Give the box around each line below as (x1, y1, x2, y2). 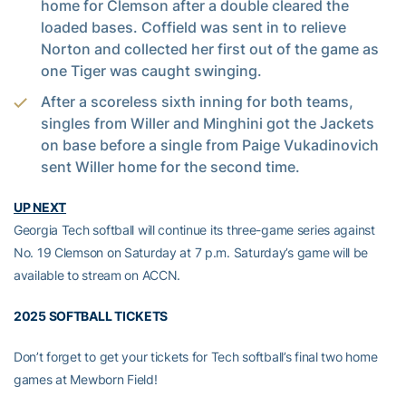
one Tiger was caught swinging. (41, 61, 262, 80)
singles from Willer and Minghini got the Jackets (41, 113, 374, 132)
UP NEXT (14, 198, 67, 215)
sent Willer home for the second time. (41, 157, 300, 176)
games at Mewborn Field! (14, 371, 158, 387)
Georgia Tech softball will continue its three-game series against (14, 221, 375, 237)
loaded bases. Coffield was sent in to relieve (41, 17, 346, 36)
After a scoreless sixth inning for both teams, (41, 92, 353, 111)
